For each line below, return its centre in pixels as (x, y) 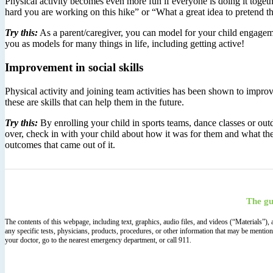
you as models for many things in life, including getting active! (125, 44)
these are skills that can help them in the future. (94, 102)
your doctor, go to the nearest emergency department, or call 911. (98, 240)
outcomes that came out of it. (62, 144)
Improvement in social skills (74, 67)
